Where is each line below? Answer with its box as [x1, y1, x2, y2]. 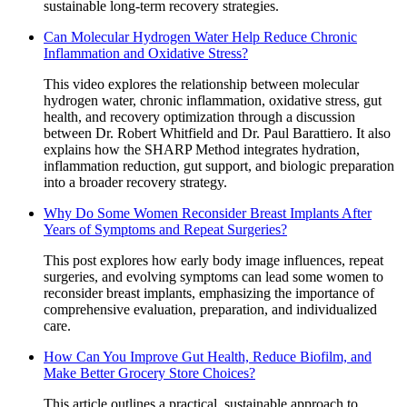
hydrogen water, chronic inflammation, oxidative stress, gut [44, 92, 382, 108]
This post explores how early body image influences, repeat [44, 252, 383, 268]
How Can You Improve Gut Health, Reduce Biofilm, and [44, 348, 372, 364]
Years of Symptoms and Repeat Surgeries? [44, 221, 287, 237]
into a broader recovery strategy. [44, 174, 227, 190]
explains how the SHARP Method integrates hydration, [44, 141, 360, 157]
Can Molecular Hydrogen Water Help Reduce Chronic [44, 28, 357, 45]
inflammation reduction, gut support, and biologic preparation [44, 157, 394, 174]
